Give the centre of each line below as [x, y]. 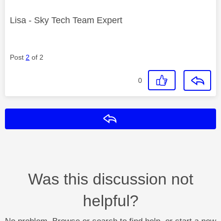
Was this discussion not [110, 179]
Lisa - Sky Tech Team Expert [66, 20]
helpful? [110, 201]
